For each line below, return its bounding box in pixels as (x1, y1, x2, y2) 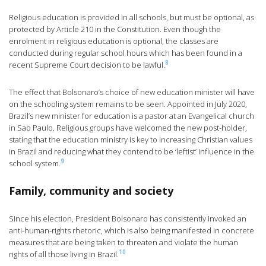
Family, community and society (9, 183, 173, 198)
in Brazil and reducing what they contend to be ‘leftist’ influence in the (9, 146, 254, 157)
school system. (9, 158, 61, 169)
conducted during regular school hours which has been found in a (9, 47, 242, 59)
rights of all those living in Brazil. (9, 249, 119, 260)
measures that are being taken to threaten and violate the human (9, 237, 238, 248)
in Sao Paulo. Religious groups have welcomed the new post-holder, (9, 122, 247, 134)
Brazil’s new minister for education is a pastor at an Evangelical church (9, 110, 254, 122)
